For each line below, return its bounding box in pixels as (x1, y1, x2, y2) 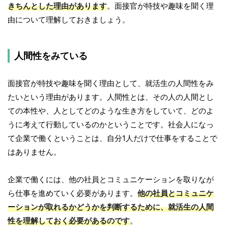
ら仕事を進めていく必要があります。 (8, 188, 137, 198)
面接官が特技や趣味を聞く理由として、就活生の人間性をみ (8, 78, 214, 89)
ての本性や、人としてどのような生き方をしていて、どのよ (8, 106, 214, 116)
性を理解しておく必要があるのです (8, 216, 130, 226)
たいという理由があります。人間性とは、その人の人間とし (8, 92, 214, 102)
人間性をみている (14, 50, 88, 62)
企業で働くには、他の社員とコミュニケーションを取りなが (8, 175, 214, 185)
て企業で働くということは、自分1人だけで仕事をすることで (8, 133, 217, 144)
